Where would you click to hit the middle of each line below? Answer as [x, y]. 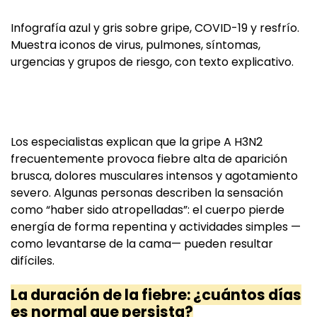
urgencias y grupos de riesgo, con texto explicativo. [152, 62]
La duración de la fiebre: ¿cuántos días [156, 295]
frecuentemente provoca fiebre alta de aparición [149, 159]
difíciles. [33, 261]
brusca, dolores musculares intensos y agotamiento [154, 176]
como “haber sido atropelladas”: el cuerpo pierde [148, 210]
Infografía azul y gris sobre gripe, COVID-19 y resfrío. [155, 28]
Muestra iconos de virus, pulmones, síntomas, [136, 45]
